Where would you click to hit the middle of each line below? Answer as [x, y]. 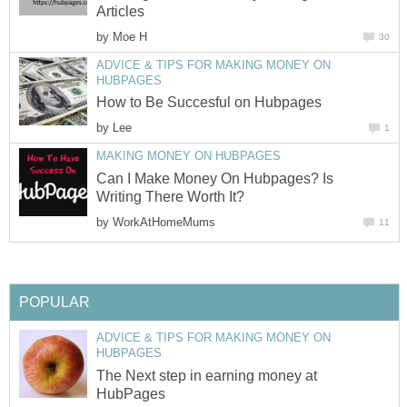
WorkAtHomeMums [164, 222]
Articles [120, 11]
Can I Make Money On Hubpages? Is [215, 178]
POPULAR [55, 303]
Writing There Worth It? [170, 196]
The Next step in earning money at [207, 375]
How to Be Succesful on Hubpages [209, 103]
